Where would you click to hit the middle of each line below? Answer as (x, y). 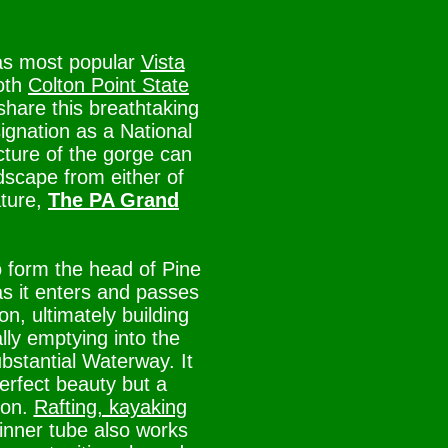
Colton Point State (108, 85)
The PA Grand (113, 200)
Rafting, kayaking (110, 407)
